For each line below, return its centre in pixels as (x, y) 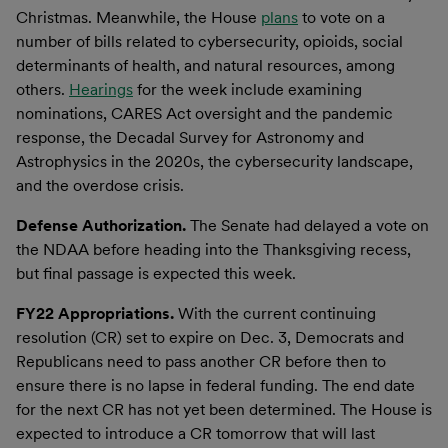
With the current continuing (277, 313)
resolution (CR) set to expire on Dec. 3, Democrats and (210, 337)
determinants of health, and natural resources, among (205, 65)
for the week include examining (247, 89)
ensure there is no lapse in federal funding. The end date (215, 385)
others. (42, 89)
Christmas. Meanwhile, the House (138, 17)
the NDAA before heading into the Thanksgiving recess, (213, 249)
